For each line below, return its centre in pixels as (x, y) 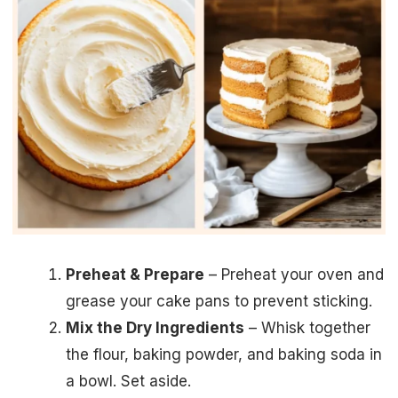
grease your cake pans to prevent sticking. (219, 302)
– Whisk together (307, 328)
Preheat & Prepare (135, 275)
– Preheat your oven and (294, 275)
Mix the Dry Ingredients (155, 328)
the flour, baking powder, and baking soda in (224, 355)
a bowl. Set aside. (128, 382)
